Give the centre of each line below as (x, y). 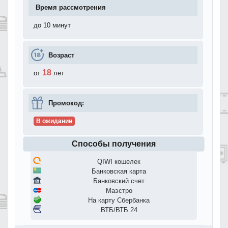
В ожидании (54, 121)
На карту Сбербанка (119, 200)
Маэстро (119, 190)
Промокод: (66, 103)
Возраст (61, 55)
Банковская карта (119, 171)
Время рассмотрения (71, 7)
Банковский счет (119, 181)
